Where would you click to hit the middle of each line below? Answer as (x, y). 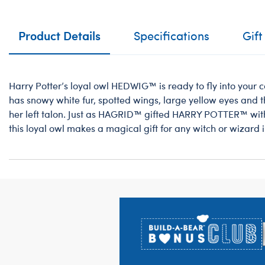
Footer (29, 206)
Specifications (172, 35)
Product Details (59, 35)
